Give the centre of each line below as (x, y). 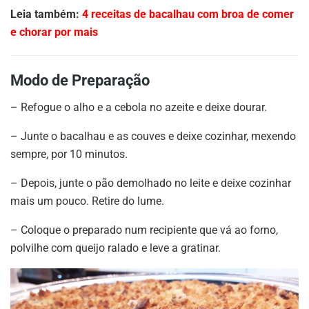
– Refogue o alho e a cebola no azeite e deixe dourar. (139, 107)
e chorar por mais (54, 32)
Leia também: (46, 14)
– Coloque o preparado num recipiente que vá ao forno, (144, 230)
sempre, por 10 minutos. (69, 154)
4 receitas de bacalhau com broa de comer (188, 14)
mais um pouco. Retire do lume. (87, 201)
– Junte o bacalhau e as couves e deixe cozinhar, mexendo (153, 136)
